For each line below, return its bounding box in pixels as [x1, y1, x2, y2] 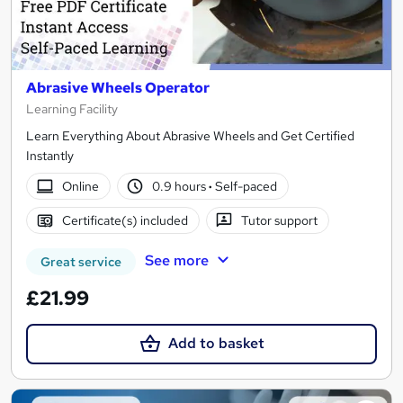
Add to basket [167, 334, 264, 354]
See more [144, 251, 209, 271]
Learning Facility [26, 101, 118, 118]
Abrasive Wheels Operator [26, 78, 210, 98]
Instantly [26, 148, 74, 165]
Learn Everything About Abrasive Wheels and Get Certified [26, 128, 354, 145]
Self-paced [212, 178, 278, 195]
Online [61, 178, 99, 195]
